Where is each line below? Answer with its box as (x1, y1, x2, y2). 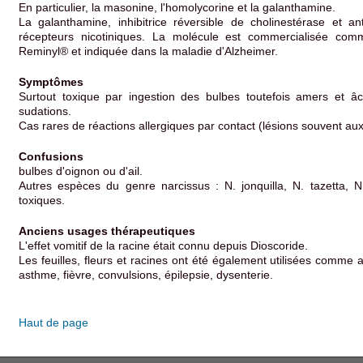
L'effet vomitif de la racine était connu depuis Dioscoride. (19, 239, 308, 252)
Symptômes (19, 75, 83, 88)
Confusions (19, 149, 83, 163)
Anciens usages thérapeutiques (19, 224, 195, 237)
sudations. (19, 105, 71, 117)
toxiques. (19, 194, 65, 207)
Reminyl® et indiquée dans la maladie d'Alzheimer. (19, 45, 278, 58)
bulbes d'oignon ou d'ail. (19, 164, 143, 177)
